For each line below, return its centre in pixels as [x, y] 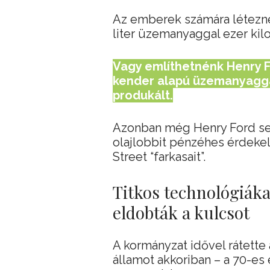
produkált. [143, 95]
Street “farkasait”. [159, 157]
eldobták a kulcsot [181, 212]
